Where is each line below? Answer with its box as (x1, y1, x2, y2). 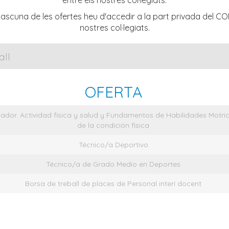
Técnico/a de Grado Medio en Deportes (46, 159, 180, 169)
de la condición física (77, 121, 149, 130)
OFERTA (84, 82, 142, 102)
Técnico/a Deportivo (78, 140, 148, 150)
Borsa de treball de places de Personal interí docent (25, 179, 201, 189)
